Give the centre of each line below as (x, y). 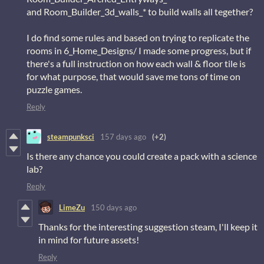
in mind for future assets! (89, 240)
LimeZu (72, 207)
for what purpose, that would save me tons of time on (133, 77)
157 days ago (123, 136)
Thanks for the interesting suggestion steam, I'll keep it (148, 227)
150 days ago (114, 207)
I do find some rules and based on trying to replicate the (138, 38)
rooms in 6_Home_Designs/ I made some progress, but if (139, 51)
